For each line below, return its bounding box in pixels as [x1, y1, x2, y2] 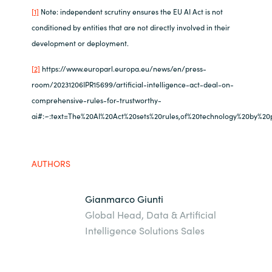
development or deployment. [31, 38, 129, 49]
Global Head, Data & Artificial [85, 208, 217, 222]
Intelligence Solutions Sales [85, 223, 205, 237]
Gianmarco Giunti [85, 192, 164, 206]
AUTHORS [31, 157, 70, 170]
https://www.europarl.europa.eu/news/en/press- [39, 63, 206, 74]
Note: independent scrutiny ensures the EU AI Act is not [38, 6, 223, 17]
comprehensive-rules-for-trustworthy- [31, 95, 161, 106]
